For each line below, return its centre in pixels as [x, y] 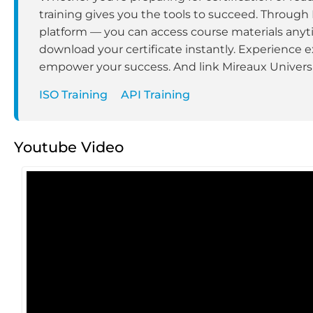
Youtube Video [69, 147]
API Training [155, 95]
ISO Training [73, 95]
